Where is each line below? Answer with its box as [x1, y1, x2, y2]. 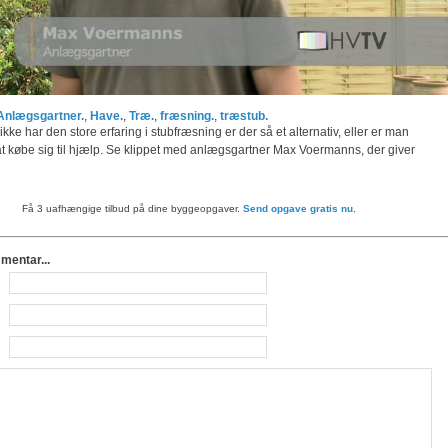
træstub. [220, 108, 268, 123]
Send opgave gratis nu [243, 202, 353, 214]
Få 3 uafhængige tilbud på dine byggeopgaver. [22, 202, 243, 214]
